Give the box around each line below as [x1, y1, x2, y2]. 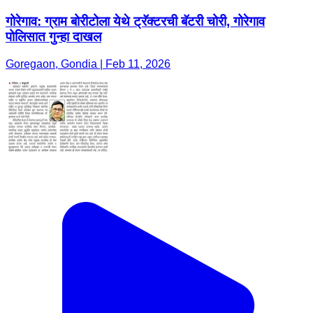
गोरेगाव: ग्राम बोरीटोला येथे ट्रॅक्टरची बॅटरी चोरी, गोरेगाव [6, 13, 265, 29]
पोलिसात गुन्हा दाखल [6, 29, 101, 44]
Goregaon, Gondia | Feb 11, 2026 [6, 57, 170, 70]
